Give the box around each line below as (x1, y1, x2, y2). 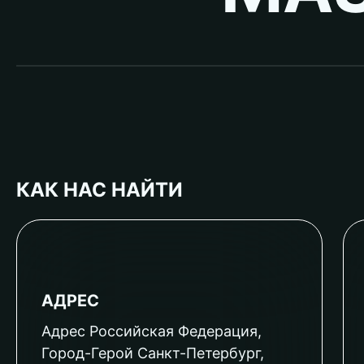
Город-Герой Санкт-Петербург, (41, 344, 264, 362)
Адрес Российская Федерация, (41, 322, 262, 340)
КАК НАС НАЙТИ (16, 177, 183, 201)
